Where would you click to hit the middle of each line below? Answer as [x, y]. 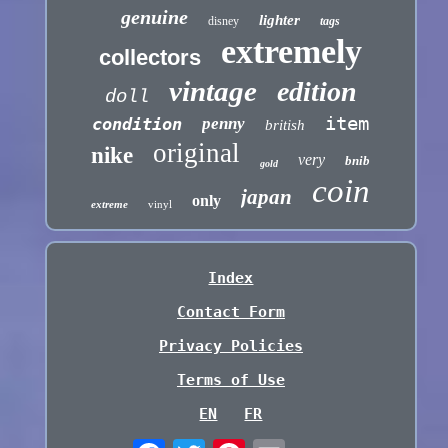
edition [316, 92]
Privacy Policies [230, 346]
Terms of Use [230, 380]
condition [137, 124]
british [285, 125]
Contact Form [230, 312]
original [197, 153]
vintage [212, 91]
